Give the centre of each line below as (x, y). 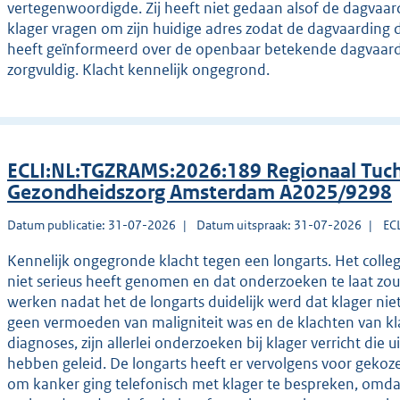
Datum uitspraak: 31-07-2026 (279, 225)
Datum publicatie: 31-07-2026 (92, 225)
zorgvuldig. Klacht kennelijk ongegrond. (138, 70)
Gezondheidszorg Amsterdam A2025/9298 (200, 193)
